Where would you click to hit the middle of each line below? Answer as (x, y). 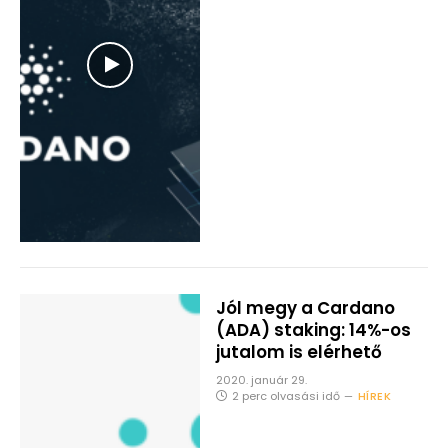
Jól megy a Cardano (305, 308)
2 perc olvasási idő (285, 396)
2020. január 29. (261, 380)
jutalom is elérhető (298, 352)
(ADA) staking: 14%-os (313, 330)
